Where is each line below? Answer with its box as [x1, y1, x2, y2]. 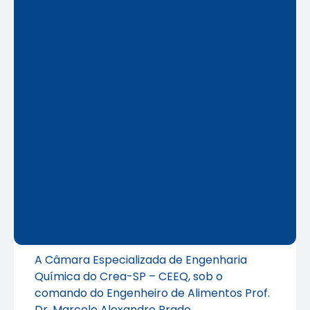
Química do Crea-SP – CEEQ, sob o [35, 268, 223, 284]
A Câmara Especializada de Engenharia [35, 252, 247, 268]
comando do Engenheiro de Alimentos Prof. [35, 285, 270, 301]
